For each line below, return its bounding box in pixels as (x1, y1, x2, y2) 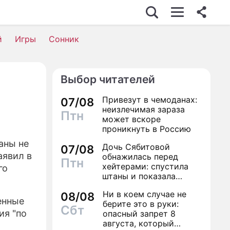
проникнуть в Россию (102, 124, 191, 134)
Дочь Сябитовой (102, 142, 170, 152)
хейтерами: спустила (102, 161, 188, 171)
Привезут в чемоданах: (102, 94, 197, 105)
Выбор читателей (61, 73, 155, 86)
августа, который (103, 218, 174, 228)
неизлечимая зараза (102, 104, 185, 114)
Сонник (49, 34, 79, 44)
